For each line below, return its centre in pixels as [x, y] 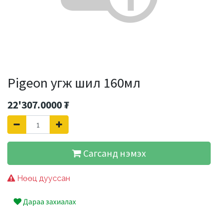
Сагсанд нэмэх [114, 153]
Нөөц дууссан [43, 178]
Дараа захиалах [49, 201]
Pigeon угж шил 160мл [74, 83]
